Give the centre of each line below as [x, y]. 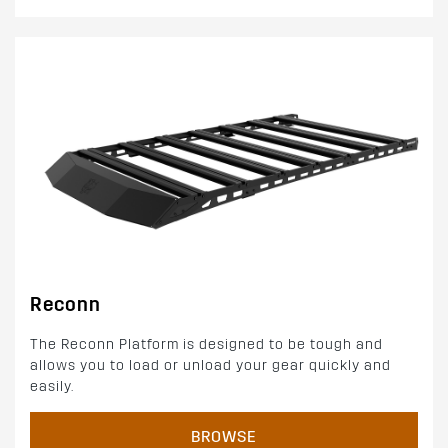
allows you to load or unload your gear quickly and [210, 365]
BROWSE [224, 436]
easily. [52, 386]
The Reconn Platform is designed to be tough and [206, 344]
